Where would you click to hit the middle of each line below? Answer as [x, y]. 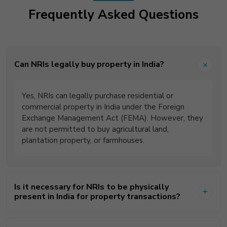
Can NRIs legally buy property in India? [89, 65]
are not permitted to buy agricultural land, [95, 129]
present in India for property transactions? [97, 196]
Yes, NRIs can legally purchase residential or [98, 96]
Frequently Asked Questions [113, 14]
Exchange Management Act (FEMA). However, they [112, 118]
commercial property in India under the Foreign [103, 107]
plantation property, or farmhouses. [83, 140]
